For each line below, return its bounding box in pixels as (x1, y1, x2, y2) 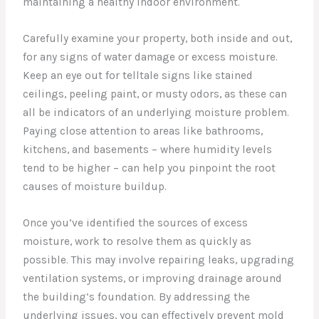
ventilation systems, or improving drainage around (23, 271, 283, 285)
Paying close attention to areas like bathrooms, (23, 124, 263, 137)
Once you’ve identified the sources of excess (23, 216, 249, 229)
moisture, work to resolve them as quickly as (23, 234, 252, 248)
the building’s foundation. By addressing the (23, 290, 251, 303)
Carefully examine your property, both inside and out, (23, 31, 293, 45)
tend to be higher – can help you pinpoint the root (23, 161, 276, 174)
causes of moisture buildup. (23, 179, 167, 193)
